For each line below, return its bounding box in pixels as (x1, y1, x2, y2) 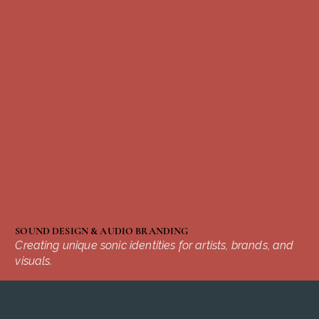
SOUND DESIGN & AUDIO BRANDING (15, 225, 189, 238)
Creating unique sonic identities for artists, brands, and (15, 239, 294, 253)
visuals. (15, 254, 53, 268)
